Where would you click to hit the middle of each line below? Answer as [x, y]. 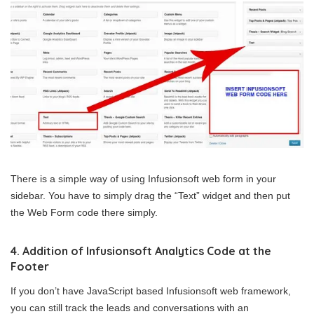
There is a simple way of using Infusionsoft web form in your [143, 178]
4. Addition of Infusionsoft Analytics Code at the [141, 251]
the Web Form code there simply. [84, 212]
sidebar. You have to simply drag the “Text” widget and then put [150, 195]
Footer [30, 266]
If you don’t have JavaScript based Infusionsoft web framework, [151, 291]
